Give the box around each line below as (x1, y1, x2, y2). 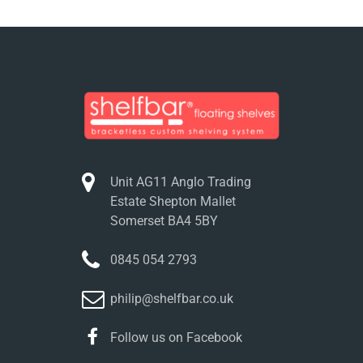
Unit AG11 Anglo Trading (109, 173, 251, 190)
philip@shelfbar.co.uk (109, 290, 233, 306)
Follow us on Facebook (109, 329, 242, 345)
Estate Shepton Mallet (109, 193, 236, 209)
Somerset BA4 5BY (109, 212, 218, 228)
